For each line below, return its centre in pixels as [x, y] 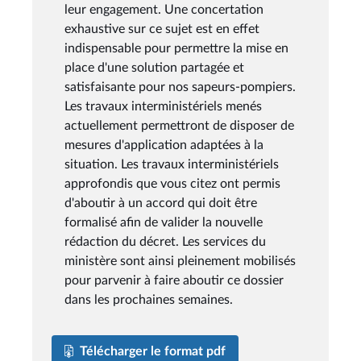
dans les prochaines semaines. [149, 299]
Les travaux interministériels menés [163, 106]
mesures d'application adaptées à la [164, 145]
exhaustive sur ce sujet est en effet [162, 29]
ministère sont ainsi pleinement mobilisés [180, 261]
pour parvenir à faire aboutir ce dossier [174, 280]
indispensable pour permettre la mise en [176, 48]
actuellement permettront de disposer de [179, 125]
